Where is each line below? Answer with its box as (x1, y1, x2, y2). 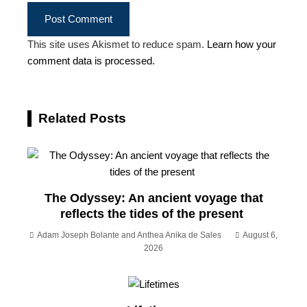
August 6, (243, 230, 278, 240)
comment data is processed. (27, 54, 155, 66)
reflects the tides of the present (60, 206, 247, 221)
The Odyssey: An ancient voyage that (44, 191, 263, 205)
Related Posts (38, 110, 126, 125)
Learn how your (207, 38, 276, 50)
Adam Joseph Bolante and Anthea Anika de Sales (37, 230, 221, 240)
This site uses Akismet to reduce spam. (27, 38, 207, 50)
